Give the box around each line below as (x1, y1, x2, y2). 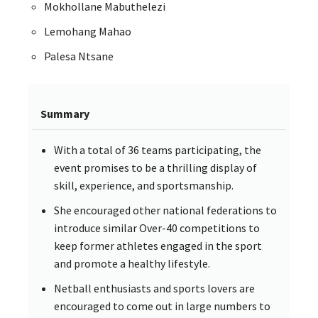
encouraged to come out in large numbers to (54, 299, 270, 314)
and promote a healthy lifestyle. (54, 256, 210, 271)
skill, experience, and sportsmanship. (54, 178, 234, 193)
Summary (40, 106, 89, 121)
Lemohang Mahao (44, 24, 131, 39)
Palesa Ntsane (44, 49, 114, 64)
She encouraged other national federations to (54, 203, 277, 218)
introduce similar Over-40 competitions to (54, 221, 260, 236)
